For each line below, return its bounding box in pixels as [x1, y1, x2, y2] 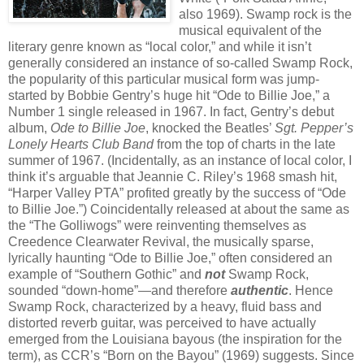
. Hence [288, 284, 333, 298]
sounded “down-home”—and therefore [8, 284, 231, 298]
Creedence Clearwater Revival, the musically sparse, [8, 235, 314, 249]
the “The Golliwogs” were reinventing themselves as [8, 219, 306, 233]
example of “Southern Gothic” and [8, 267, 205, 282]
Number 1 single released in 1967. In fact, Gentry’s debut [8, 105, 334, 119]
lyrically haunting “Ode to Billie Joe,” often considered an [8, 251, 332, 266]
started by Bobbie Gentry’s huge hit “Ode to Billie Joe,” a [8, 89, 330, 103]
